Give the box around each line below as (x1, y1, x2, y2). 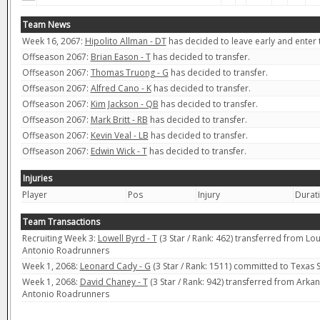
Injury (197, 188, 220, 201)
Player (21, 188, 47, 201)
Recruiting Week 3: (21, 231, 98, 244)
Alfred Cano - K (90, 81, 151, 94)
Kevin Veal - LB (90, 129, 149, 141)
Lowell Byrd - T (97, 231, 157, 244)
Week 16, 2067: (21, 34, 85, 47)
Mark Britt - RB (90, 113, 148, 126)
